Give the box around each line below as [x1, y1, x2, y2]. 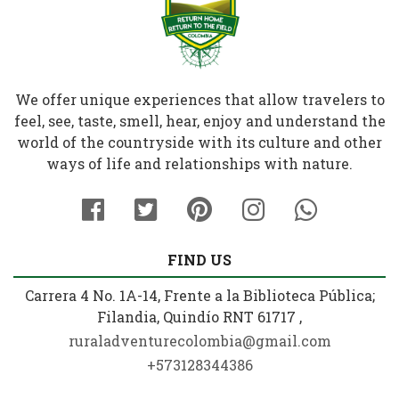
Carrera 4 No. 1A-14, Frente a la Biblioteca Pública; [24, 286, 375, 305]
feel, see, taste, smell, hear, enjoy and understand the [13, 111, 386, 130]
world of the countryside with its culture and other [17, 133, 382, 151]
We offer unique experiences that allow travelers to [14, 90, 385, 109]
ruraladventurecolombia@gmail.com [68, 331, 331, 350]
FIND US [167, 250, 232, 269]
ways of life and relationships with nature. [46, 154, 353, 173]
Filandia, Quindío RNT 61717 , [97, 307, 302, 326]
